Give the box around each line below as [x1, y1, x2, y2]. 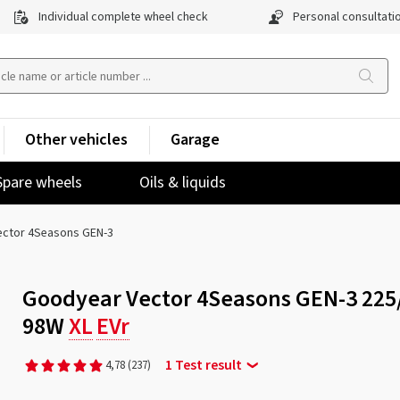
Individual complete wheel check [36, 8, 209, 26]
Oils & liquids [139, 171, 226, 194]
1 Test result [164, 355, 242, 375]
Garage [171, 129, 220, 151]
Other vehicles [25, 129, 128, 151]
